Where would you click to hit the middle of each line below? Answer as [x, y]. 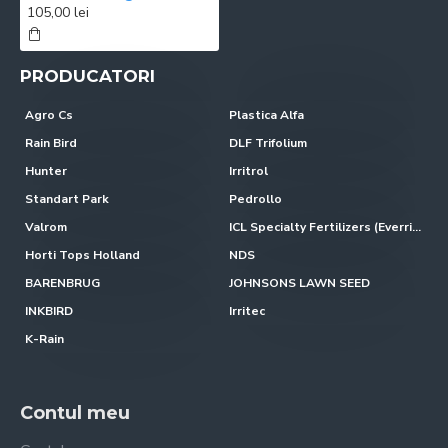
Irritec [246, 311]
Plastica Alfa [266, 115]
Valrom [46, 227]
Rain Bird [51, 143]
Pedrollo [255, 199]
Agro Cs [49, 115]
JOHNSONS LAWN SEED [299, 283]
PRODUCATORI [87, 76]
